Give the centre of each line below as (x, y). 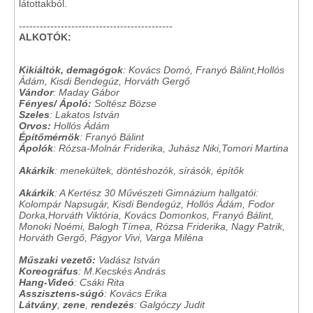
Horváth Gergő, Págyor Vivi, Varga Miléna (111, 238)
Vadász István (128, 260)
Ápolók (36, 148)
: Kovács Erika (136, 293)
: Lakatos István (85, 115)
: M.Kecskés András (122, 271)
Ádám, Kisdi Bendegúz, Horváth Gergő (104, 81)
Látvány (38, 305)
